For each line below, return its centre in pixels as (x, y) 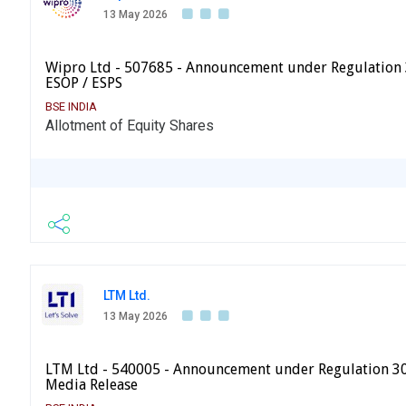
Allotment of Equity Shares (130, 126)
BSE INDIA (71, 107)
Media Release (92, 385)
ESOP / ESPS (84, 83)
